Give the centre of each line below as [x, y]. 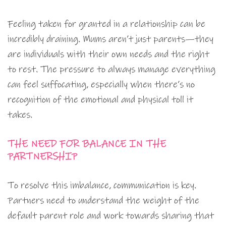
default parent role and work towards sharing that [111, 216]
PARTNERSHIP [42, 157]
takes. [20, 115]
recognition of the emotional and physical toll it [100, 100]
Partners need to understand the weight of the [103, 201]
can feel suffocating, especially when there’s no [101, 85]
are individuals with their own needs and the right [108, 54]
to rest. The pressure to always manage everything [111, 70]
